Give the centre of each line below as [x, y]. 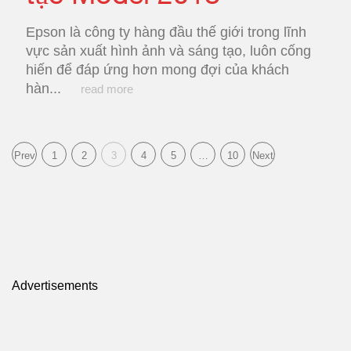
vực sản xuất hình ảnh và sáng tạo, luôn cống [168, 51]
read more [107, 89]
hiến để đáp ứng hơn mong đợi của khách [157, 70]
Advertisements [55, 286]
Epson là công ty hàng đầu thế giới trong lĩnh [166, 32]
